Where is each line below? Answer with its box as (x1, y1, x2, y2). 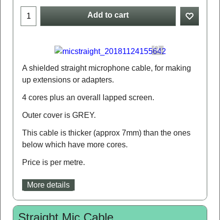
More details (27, 180, 70, 189)
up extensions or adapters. (22, 75, 114, 84)
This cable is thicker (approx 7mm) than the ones (22, 128, 191, 137)
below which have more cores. (22, 140, 128, 149)
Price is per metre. (22, 158, 85, 166)
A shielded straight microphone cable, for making (22, 63, 191, 72)
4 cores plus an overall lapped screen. (22, 93, 154, 102)
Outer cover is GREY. (22, 110, 96, 119)
